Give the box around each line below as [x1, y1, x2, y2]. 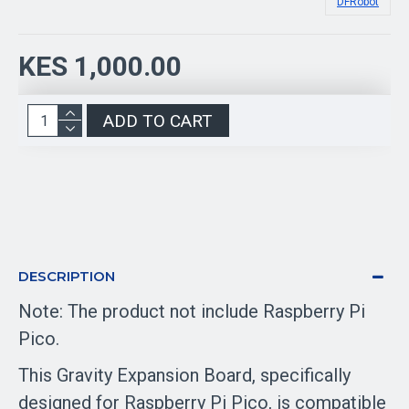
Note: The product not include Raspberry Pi [18, 300, 365, 322]
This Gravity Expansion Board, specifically [18, 364, 351, 386]
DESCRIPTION [18, 267, 115, 285]
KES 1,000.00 [18, 50, 182, 82]
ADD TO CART [103, 110, 213, 131]
